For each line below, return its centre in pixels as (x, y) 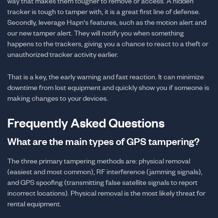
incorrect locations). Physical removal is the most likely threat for (106, 193)
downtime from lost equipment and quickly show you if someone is (108, 87)
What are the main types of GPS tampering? (103, 141)
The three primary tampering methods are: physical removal (99, 161)
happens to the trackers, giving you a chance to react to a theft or (108, 44)
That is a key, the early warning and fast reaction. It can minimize (106, 77)
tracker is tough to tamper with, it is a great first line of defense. (104, 11)
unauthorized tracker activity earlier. (63, 54)
